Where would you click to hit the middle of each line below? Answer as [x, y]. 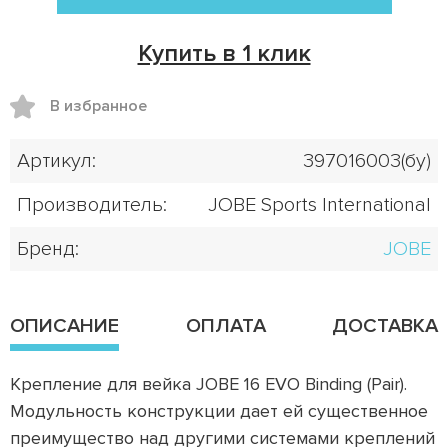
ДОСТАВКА [385, 326]
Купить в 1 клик [224, 53]
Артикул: [56, 161]
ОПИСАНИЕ [64, 326]
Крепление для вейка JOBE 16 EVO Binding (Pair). [208, 384]
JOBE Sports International [319, 205]
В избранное [98, 106]
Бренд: [48, 249]
